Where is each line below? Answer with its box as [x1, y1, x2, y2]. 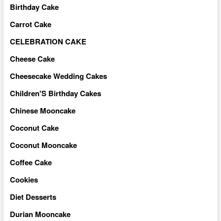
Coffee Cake [9, 156, 52, 168]
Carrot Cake [9, 18, 51, 30]
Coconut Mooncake [9, 139, 77, 150]
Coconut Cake [9, 122, 59, 133]
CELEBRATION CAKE [9, 36, 86, 47]
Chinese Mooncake [9, 105, 75, 116]
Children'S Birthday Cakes [9, 87, 101, 99]
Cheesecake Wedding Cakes [9, 70, 107, 81]
